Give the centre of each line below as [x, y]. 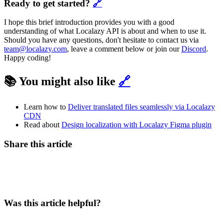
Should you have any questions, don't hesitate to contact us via [101, 40]
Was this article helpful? [53, 203]
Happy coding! [28, 58]
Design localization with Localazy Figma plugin [137, 125]
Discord [194, 49]
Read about [43, 125]
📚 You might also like [61, 82]
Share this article [38, 144]
